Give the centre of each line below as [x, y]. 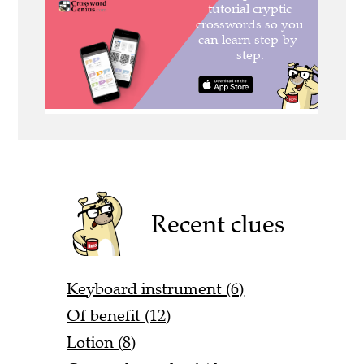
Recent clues [218, 223]
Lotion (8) [102, 342]
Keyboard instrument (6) [156, 288]
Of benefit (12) [119, 315]
